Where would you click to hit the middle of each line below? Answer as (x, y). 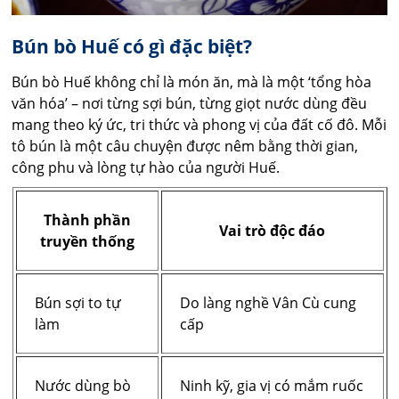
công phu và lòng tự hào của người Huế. (146, 167)
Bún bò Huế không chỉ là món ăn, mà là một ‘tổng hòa (192, 81)
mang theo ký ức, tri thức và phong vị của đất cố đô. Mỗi (199, 124)
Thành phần (87, 220)
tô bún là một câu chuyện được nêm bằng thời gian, (185, 146)
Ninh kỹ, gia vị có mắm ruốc (271, 385)
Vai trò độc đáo (272, 230)
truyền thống (87, 241)
